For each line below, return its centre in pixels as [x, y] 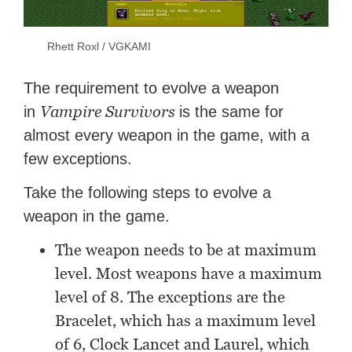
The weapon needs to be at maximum [186, 250]
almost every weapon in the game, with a [167, 136]
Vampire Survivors [110, 112]
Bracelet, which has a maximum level [186, 321]
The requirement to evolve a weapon [152, 88]
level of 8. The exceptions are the [170, 297]
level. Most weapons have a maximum [189, 274]
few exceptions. [78, 159]
